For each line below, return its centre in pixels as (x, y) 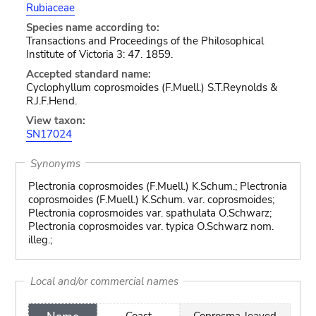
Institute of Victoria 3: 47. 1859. (99, 54)
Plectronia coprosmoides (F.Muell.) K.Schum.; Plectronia (157, 186)
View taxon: (55, 121)
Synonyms (55, 163)
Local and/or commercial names (104, 281)
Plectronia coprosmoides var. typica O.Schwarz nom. (151, 226)
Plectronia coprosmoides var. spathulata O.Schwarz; (150, 213)
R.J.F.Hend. (51, 101)
